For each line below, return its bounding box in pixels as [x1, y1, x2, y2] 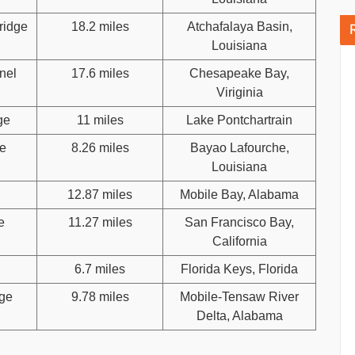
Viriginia [216, 85, 263, 99]
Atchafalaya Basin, [186, 19, 292, 33]
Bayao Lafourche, [189, 140, 289, 155]
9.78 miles [71, 289, 129, 303]
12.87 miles [67, 187, 132, 201]
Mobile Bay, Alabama [180, 187, 299, 201]
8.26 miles [71, 140, 129, 155]
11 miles [76, 113, 124, 127]
